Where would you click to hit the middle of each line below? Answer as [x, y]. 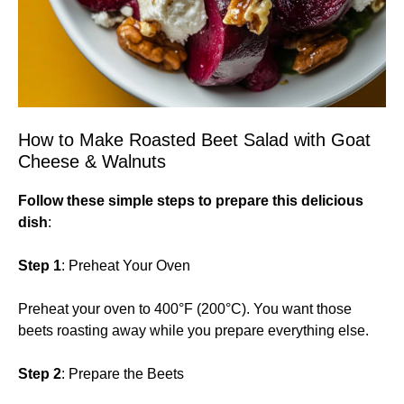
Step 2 [40, 373]
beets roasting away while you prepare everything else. [193, 330]
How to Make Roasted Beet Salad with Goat [194, 139]
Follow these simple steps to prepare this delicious [191, 200]
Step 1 [40, 265]
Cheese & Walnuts [92, 161]
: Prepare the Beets [123, 373]
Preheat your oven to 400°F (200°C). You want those [185, 308]
